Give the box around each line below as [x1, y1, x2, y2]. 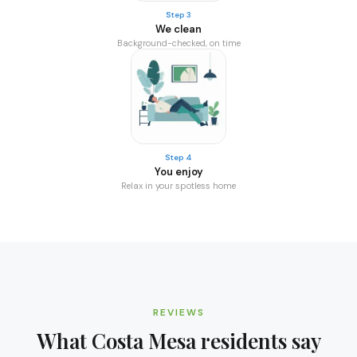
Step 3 [166, 10, 191, 20]
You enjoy [154, 165, 203, 178]
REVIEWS [152, 306, 205, 319]
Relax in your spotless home [121, 180, 236, 191]
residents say [195, 327, 321, 355]
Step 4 [165, 152, 192, 163]
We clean [155, 22, 202, 36]
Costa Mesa [91, 327, 196, 355]
